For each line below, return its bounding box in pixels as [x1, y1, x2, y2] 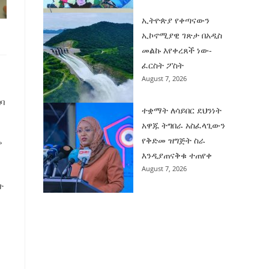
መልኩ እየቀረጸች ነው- [142, 44, 213, 56]
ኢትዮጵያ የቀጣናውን [142, 14, 210, 26]
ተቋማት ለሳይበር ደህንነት [142, 104, 222, 116]
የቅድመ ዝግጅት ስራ [142, 134, 206, 146]
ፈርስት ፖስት [142, 59, 184, 71]
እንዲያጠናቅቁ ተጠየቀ [142, 149, 213, 161]
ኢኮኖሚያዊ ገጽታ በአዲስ [142, 29, 223, 41]
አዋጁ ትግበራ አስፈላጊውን [142, 119, 226, 131]
